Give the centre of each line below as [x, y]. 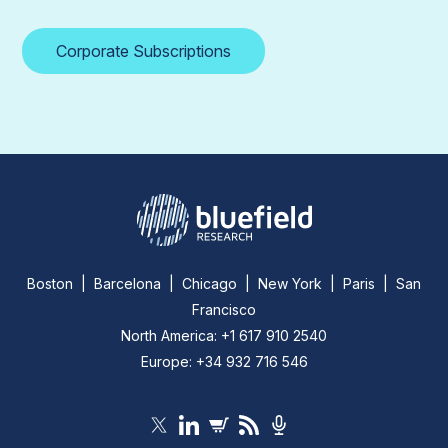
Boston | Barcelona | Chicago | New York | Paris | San [224, 283]
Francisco [224, 309]
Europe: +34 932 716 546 [224, 361]
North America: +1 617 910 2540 [224, 335]
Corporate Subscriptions [144, 50]
